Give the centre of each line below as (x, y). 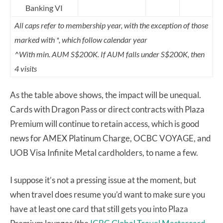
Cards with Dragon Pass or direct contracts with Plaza (107, 109)
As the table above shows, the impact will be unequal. (106, 95)
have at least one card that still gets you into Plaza (99, 209)
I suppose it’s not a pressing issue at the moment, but (103, 180)
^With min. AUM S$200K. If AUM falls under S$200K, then (110, 54)
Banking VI (44, 8)
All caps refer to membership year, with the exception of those (111, 25)
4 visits (26, 68)
